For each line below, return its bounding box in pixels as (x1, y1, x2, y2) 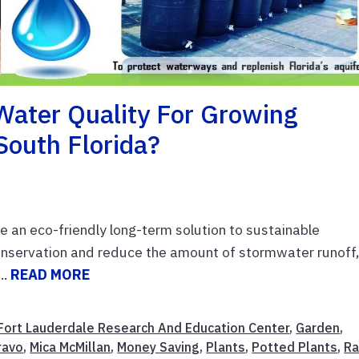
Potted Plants (252, 339, 338, 356)
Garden (296, 320, 341, 337)
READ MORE (10, 265, 91, 284)
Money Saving (117, 339, 200, 356)
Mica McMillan (30, 339, 111, 356)
